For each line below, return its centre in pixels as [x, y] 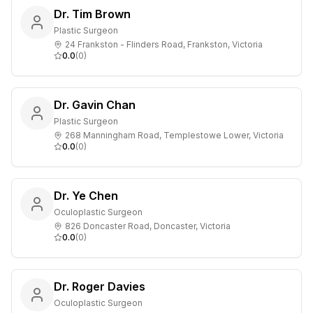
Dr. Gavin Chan [95, 105]
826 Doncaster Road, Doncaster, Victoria [148, 226]
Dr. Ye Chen [86, 196]
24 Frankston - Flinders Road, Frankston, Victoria [164, 44]
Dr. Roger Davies [100, 286]
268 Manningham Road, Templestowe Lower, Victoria [174, 135]
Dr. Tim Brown [92, 14]
